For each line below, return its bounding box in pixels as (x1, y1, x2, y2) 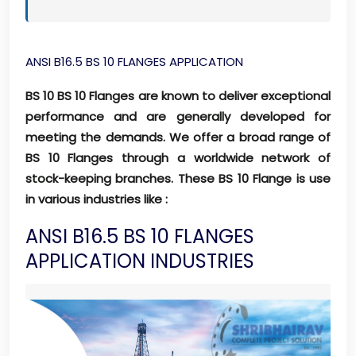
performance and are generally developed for (25, 108, 331, 126)
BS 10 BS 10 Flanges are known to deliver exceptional (25, 87, 331, 105)
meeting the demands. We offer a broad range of (25, 129, 331, 146)
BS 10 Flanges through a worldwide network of (25, 149, 331, 167)
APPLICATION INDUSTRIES (25, 248, 254, 275)
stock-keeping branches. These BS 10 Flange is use (25, 170, 331, 188)
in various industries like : (25, 191, 168, 208)
